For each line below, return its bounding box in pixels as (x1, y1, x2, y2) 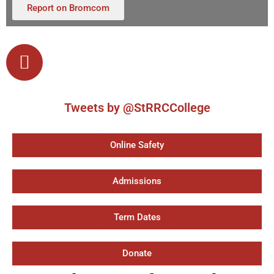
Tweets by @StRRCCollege (64, 100, 210, 115)
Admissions (113, 175, 161, 187)
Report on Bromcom (27, 2, 109, 13)
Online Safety (110, 139, 164, 150)
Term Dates (113, 211, 161, 223)
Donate (122, 247, 152, 259)
